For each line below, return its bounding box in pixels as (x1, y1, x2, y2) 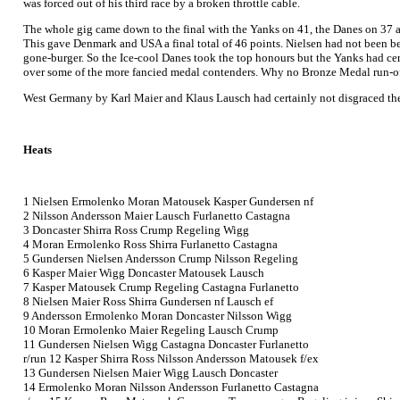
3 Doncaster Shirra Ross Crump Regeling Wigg (23, 223, 249, 237)
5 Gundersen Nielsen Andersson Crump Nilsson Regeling (23, 252, 298, 265)
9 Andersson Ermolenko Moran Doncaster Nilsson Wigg (23, 309, 292, 322)
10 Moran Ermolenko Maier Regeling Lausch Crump (23, 323, 279, 337)
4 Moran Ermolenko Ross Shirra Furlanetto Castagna (23, 237, 278, 251)
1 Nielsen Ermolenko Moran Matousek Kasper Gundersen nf (23, 195, 313, 208)
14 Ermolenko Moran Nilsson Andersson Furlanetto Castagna (23, 380, 319, 394)
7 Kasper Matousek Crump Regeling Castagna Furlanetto (23, 280, 299, 294)
